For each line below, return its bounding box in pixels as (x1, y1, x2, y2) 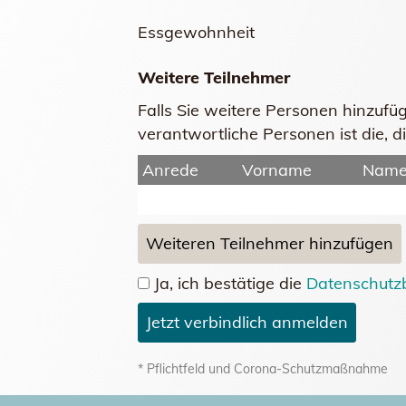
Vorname (242, 159, 312, 180)
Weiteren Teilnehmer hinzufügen (146, 233, 393, 254)
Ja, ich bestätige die (154, 273, 306, 294)
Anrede (142, 159, 198, 180)
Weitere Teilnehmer (138, 67, 290, 88)
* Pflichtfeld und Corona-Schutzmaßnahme (138, 361, 388, 377)
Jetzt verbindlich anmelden (146, 312, 348, 333)
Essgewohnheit (138, 22, 255, 43)
